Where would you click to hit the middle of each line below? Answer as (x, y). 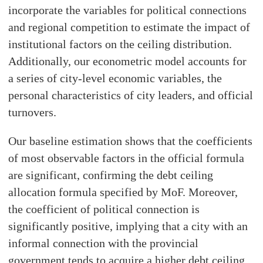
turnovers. (33, 112)
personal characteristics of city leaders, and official (131, 95)
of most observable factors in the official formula (127, 158)
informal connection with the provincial (104, 243)
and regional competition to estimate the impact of (129, 27)
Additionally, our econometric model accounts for (128, 61)
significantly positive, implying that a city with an (128, 226)
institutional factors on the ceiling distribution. (120, 44)
